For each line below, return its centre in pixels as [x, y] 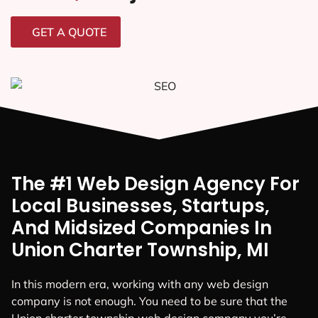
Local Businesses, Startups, [141, 206]
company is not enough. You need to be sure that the [149, 301]
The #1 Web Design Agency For [155, 184]
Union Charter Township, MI [140, 250]
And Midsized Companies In [142, 228]
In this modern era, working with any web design [140, 284]
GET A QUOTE [69, 32]
